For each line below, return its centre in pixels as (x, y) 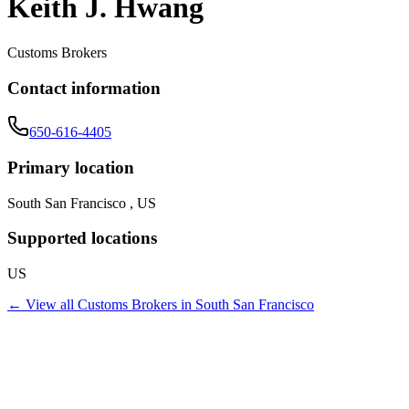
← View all (42, 305)
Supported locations (82, 238)
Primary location (71, 168)
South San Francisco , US (82, 203)
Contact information (84, 88)
